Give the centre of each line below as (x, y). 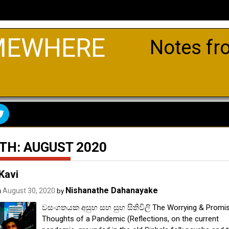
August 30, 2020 (29, 190)
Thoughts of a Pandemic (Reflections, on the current (131, 219)
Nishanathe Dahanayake (111, 190)
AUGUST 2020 (65, 147)
